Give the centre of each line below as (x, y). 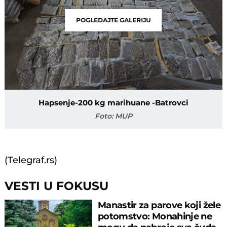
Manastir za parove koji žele (159, 205)
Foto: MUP (113, 116)
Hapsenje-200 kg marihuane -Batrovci (113, 103)
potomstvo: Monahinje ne (155, 216)
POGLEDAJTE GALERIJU (113, 20)
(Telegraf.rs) (31, 160)
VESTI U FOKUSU (57, 186)
